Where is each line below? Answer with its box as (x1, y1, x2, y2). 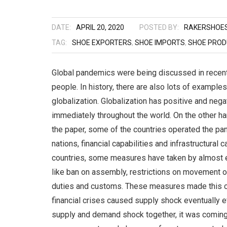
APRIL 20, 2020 (76, 23, 124, 31)
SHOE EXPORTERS (72, 39, 132, 47)
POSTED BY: (139, 23, 179, 31)
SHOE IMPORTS (135, 39, 185, 47)
